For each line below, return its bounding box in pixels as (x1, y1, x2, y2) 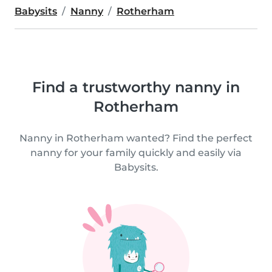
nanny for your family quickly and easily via (30, 147, 242, 158)
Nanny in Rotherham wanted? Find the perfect (19, 132, 253, 144)
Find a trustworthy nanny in (32, 78, 240, 96)
